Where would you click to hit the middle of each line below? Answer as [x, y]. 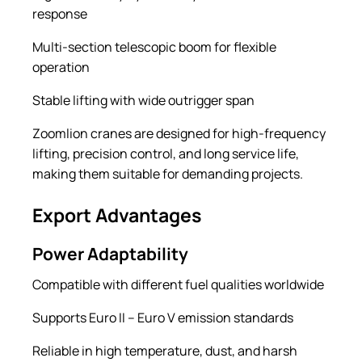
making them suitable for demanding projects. [168, 173]
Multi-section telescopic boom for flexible [154, 46]
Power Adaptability [110, 253]
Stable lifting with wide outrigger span [143, 100]
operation [61, 67]
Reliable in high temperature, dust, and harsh [165, 350]
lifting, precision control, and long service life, [166, 153]
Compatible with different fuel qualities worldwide [178, 284]
